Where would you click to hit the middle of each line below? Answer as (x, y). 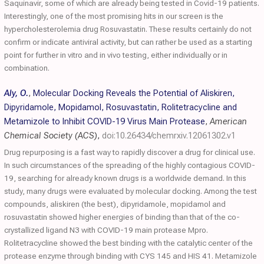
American (228, 121)
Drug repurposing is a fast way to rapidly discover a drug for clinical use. (130, 152)
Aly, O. (16, 93)
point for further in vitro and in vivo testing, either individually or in (116, 55)
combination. (27, 68)
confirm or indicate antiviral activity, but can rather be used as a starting (128, 42)
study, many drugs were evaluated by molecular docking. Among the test (131, 191)
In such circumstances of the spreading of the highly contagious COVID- (130, 165)
